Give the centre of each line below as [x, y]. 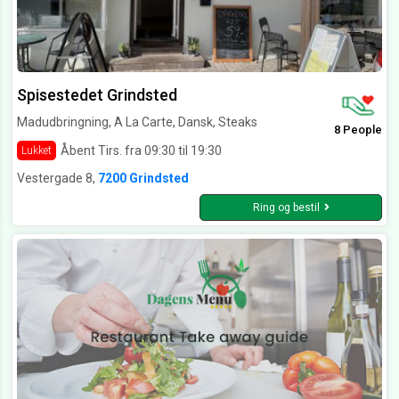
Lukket [37, 151]
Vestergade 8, [57, 179]
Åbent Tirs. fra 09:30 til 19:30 [141, 150]
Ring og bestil [286, 208]
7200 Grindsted [143, 179]
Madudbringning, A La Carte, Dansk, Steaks [137, 122]
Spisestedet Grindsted [97, 95]
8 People [358, 130]
